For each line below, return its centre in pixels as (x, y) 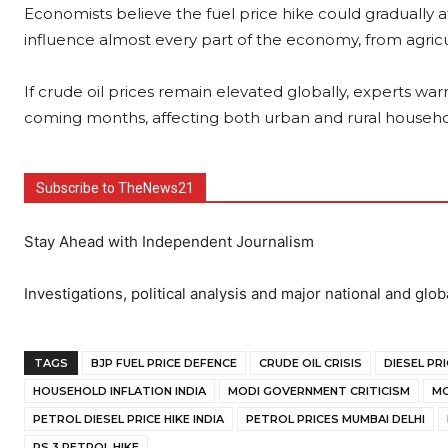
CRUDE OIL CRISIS (310, 363)
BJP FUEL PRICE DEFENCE (164, 363)
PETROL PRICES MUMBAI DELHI (335, 419)
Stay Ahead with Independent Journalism (169, 241)
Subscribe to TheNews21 (115, 188)
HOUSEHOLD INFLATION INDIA (119, 391)
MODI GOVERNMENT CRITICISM (319, 391)
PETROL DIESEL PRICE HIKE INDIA (128, 419)
